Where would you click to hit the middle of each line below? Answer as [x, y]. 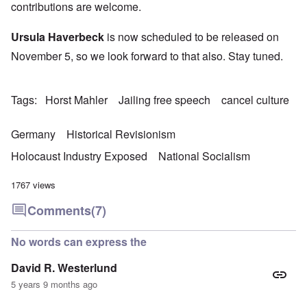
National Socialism [204, 156]
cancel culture [255, 100]
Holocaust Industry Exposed [79, 156]
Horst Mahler [76, 100]
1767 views [33, 185]
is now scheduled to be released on [192, 37]
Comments [59, 211]
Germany [33, 134]
